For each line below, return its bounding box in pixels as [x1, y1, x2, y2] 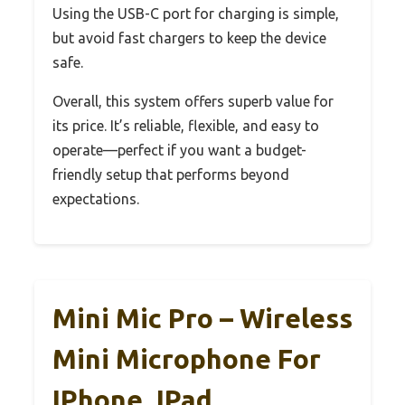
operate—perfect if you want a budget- [52, 141, 306, 158]
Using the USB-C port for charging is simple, [52, 5, 339, 22]
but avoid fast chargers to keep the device [52, 29, 326, 46]
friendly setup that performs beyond [52, 165, 289, 183]
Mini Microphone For [52, 343, 321, 374]
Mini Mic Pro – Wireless [52, 302, 353, 334]
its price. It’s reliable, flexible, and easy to [52, 117, 319, 134]
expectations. [52, 190, 139, 207]
